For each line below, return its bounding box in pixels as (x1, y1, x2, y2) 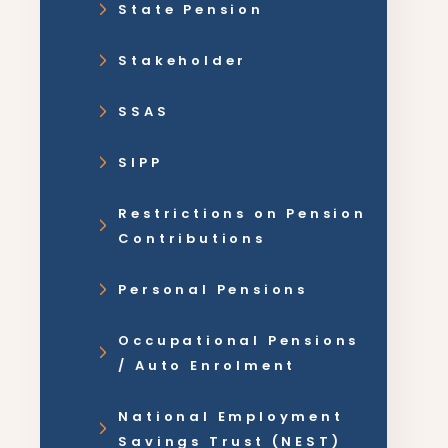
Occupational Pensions (118, 331, 360, 350)
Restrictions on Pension (118, 204, 367, 223)
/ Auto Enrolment (118, 356, 297, 375)
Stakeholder (118, 51, 248, 70)
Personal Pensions (118, 280, 309, 299)
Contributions (118, 229, 266, 248)
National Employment (118, 407, 344, 426)
